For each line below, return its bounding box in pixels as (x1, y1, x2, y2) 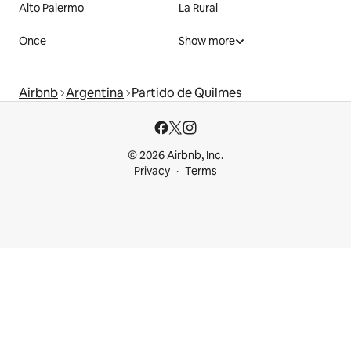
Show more (179, 34, 235, 48)
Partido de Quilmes (132, 85, 241, 101)
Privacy (134, 164, 170, 178)
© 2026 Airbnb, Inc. (128, 148, 223, 162)
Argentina (66, 85, 124, 101)
